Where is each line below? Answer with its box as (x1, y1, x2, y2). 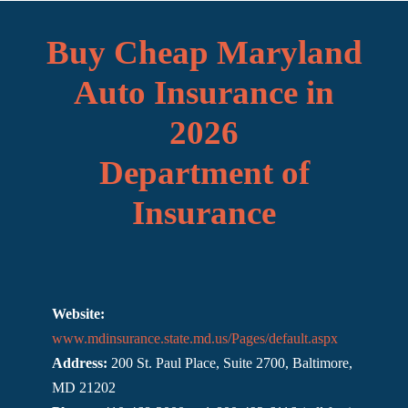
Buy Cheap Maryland (46, 33, 362, 71)
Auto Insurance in (74, 73, 334, 111)
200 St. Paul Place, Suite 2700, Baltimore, (111, 354, 353, 371)
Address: (52, 354, 112, 371)
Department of (98, 153, 310, 191)
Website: (52, 305, 106, 321)
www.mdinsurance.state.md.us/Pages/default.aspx (52, 330, 339, 346)
